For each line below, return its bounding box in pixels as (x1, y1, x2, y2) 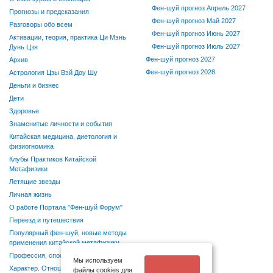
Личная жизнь (9, 191, 52, 199)
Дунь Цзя (9, 43, 38, 51)
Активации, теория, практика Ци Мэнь (9, 34, 126, 41)
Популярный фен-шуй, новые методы (9, 229, 127, 237)
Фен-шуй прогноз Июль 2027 (152, 43, 240, 51)
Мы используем (73, 257, 122, 264)
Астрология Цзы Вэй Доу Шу (9, 69, 97, 77)
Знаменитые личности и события (9, 120, 112, 128)
